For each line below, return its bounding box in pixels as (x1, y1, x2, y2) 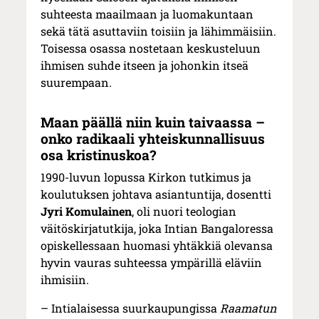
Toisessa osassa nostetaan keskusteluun (41, 41, 261, 56)
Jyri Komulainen (41, 204, 132, 219)
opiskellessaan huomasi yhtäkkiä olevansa (41, 238, 273, 253)
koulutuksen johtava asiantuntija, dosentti (41, 187, 272, 202)
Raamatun (220, 300, 277, 316)
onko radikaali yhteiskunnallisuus (41, 130, 266, 148)
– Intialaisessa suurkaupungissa (41, 300, 221, 316)
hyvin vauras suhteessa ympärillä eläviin (41, 255, 263, 271)
